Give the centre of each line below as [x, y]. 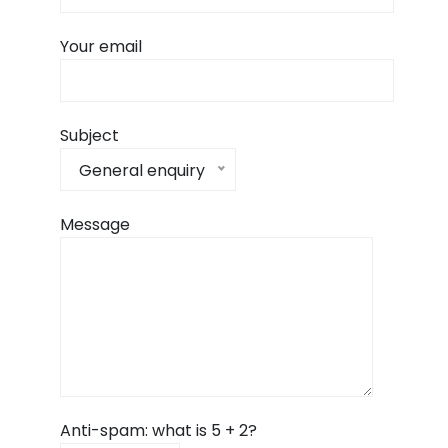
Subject [89, 135]
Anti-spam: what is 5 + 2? [158, 430]
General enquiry [141, 170]
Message [94, 224]
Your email [100, 46]
